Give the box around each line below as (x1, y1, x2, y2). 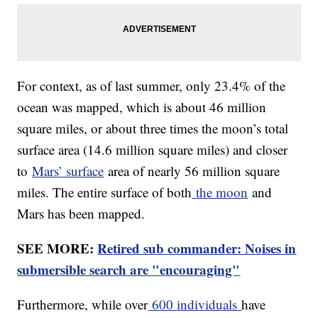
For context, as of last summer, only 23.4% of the (17, 77, 286, 95)
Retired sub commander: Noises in (97, 238, 297, 258)
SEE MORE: (17, 238, 98, 258)
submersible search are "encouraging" (17, 260, 241, 280)
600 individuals (148, 295, 242, 314)
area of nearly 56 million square (104, 162, 280, 180)
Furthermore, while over (17, 295, 148, 314)
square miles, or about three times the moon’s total (17, 119, 289, 138)
